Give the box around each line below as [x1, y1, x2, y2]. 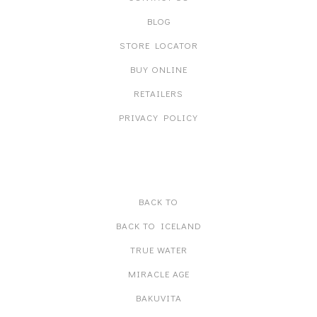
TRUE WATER [129, 243, 188, 255]
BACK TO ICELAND [115, 219, 202, 231]
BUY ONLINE [129, 63, 188, 75]
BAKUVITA [135, 292, 182, 304]
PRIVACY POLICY [119, 111, 198, 123]
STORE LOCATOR [119, 39, 198, 51]
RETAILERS [134, 87, 183, 99]
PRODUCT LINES [115, 156, 202, 167]
